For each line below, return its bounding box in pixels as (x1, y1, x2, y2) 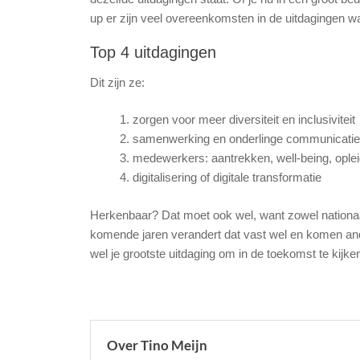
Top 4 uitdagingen (90, 43, 216, 61)
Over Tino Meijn (107, 337, 207, 354)
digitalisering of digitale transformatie (132, 170, 321, 184)
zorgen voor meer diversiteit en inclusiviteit (132, 112, 355, 126)
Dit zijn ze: (90, 75, 145, 89)
